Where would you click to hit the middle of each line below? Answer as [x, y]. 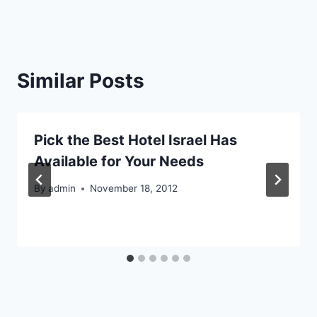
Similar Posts [81, 80]
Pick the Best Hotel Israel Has [136, 140]
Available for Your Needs [119, 161]
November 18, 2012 [134, 189]
